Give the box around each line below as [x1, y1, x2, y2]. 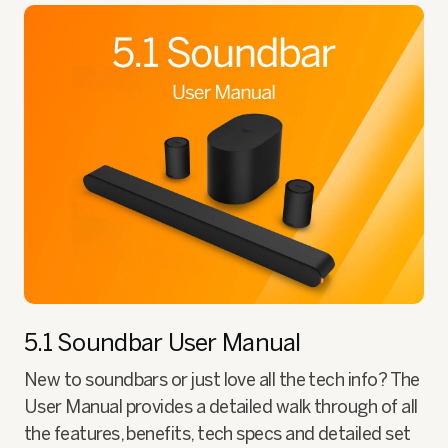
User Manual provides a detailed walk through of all [24, 395, 418, 418]
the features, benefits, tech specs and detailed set [24, 422, 411, 445]
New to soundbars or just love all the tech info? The [24, 368, 420, 391]
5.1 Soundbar [24, 327, 168, 357]
